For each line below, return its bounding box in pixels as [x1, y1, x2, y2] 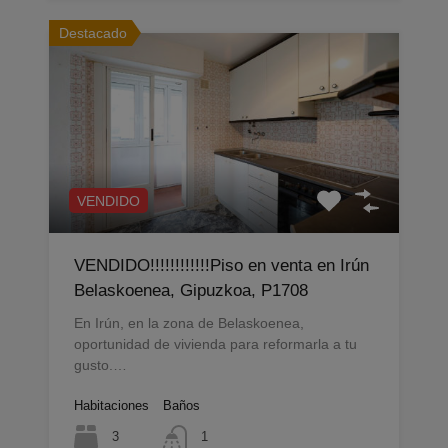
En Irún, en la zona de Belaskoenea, [74, 314, 304, 331]
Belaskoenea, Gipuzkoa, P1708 [74, 280, 308, 300]
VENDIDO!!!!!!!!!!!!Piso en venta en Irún [74, 255, 369, 275]
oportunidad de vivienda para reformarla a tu [74, 335, 357, 352]
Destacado [59, 24, 127, 41]
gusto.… [74, 356, 127, 373]
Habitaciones [74, 397, 149, 413]
